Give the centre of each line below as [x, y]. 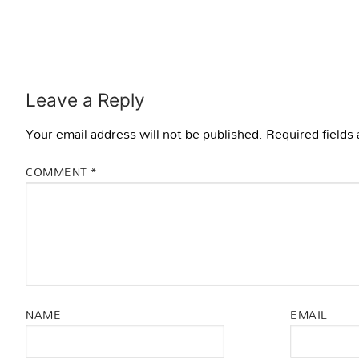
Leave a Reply [85, 99]
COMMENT [58, 172]
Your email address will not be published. [144, 133]
